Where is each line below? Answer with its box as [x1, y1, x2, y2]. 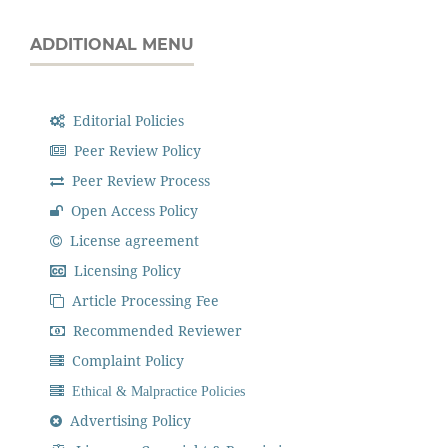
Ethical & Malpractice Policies [64, 383, 246, 398]
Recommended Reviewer [69, 320, 243, 340]
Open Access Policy [67, 200, 199, 220]
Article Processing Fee [68, 290, 220, 310]
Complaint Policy [68, 350, 185, 370]
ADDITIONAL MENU [30, 34, 194, 54]
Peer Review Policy [70, 140, 202, 160]
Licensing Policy [70, 260, 182, 280]
